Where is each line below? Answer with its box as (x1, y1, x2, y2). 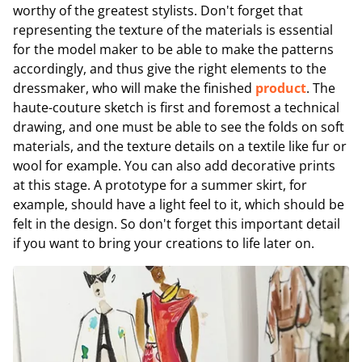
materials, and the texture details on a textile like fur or (13, 137, 347, 155)
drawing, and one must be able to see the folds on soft (13, 117, 344, 136)
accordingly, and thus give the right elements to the (13, 59, 326, 78)
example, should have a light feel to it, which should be (13, 195, 344, 213)
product (255, 78, 306, 97)
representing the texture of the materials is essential (13, 20, 333, 39)
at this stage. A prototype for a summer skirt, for (13, 175, 307, 194)
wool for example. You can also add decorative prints (13, 156, 335, 175)
